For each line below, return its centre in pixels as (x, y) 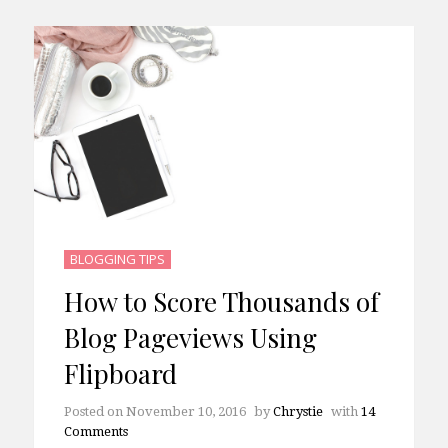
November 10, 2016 (185, 437)
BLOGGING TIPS (117, 284)
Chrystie (297, 437)
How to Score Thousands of (221, 327)
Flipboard (120, 399)
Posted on (94, 437)
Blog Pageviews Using (190, 363)
